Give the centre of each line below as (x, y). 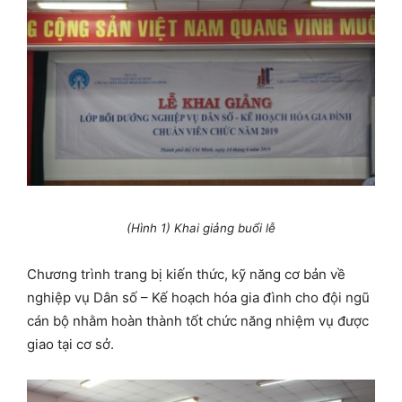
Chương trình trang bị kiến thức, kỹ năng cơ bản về (186, 274)
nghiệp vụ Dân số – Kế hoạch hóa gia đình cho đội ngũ (198, 297)
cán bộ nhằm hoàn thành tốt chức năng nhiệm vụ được (198, 320)
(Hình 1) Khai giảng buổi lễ (201, 227)
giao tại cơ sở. (70, 344)
